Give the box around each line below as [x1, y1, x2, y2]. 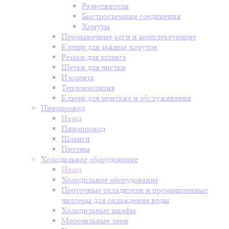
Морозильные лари [61, 216, 128, 225]
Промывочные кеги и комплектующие [61, 32, 196, 41]
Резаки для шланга [61, 52, 126, 62]
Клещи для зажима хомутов [61, 42, 157, 52]
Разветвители [82, 1, 129, 11]
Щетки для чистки [61, 62, 126, 72]
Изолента [61, 73, 94, 82]
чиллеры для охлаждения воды [61, 195, 169, 205]
